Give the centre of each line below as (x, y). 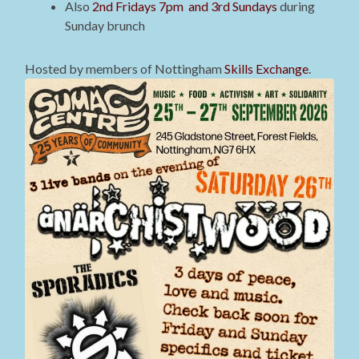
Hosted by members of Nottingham (125, 69)
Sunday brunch (105, 26)
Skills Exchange (267, 69)
